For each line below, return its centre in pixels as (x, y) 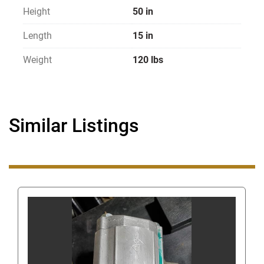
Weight (37, 60)
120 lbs (148, 60)
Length (37, 36)
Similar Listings (80, 126)
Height (37, 12)
